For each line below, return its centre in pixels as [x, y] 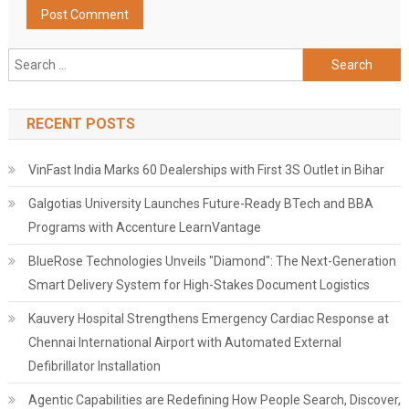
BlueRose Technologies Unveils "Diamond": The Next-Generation [212, 261]
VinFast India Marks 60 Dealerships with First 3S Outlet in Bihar [206, 170]
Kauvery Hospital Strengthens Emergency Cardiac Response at [208, 319]
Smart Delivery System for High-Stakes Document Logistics [199, 285]
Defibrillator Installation [94, 366]
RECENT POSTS [80, 124]
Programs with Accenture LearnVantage [144, 227]
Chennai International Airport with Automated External [184, 342]
